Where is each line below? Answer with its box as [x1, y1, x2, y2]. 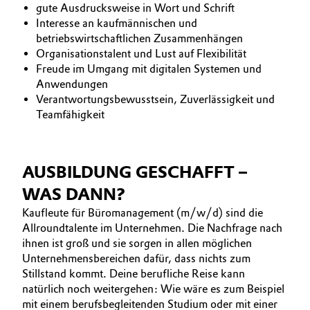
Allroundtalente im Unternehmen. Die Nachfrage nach [22, 221, 282, 235]
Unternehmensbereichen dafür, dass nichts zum [22, 252, 250, 265]
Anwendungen [36, 77, 111, 91]
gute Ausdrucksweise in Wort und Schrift [36, 1, 237, 15]
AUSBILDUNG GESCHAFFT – [22, 162, 247, 182]
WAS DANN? [22, 184, 126, 204]
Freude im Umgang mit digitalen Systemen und [36, 62, 262, 75]
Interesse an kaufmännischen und [36, 17, 197, 30]
